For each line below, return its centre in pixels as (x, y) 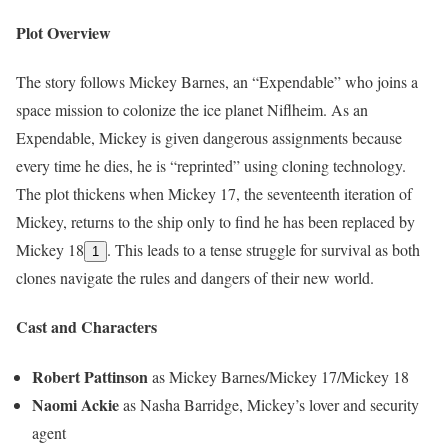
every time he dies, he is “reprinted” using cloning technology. (211, 165)
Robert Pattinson (90, 376)
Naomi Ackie (75, 404)
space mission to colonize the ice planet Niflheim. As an (192, 109)
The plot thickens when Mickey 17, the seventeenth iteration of (214, 193)
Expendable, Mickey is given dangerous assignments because (209, 137)
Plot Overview (63, 32)
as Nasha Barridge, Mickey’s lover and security (269, 404)
